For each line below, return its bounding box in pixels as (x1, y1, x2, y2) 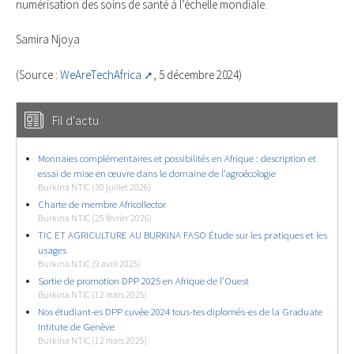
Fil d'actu (52, 112, 99, 129)
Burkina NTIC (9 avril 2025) (38, 258, 141, 270)
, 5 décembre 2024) (153, 67, 242, 83)
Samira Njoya (16, 32, 80, 47)
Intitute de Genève (38, 320, 115, 334)
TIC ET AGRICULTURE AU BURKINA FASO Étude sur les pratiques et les (38, 228, 327, 243)
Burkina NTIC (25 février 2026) (38, 213, 152, 224)
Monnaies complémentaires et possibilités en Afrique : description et (38, 152, 316, 166)
